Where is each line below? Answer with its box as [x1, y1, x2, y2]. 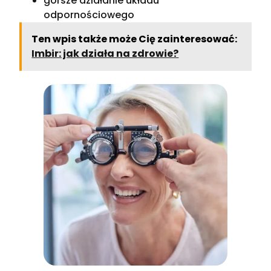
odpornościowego [44, 7, 135, 22]
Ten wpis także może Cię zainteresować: [31, 31, 238, 46]
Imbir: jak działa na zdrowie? [31, 46, 179, 60]
